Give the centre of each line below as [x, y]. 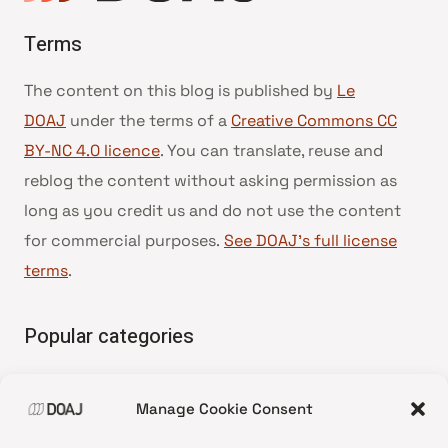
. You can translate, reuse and [271, 151]
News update [83, 413]
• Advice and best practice [125, 383]
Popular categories [109, 337]
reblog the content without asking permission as [210, 181]
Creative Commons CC [314, 121]
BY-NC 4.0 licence [92, 151]
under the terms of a [148, 121]
